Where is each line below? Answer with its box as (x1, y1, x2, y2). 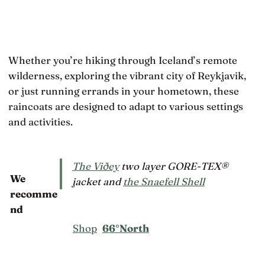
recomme (10, 188, 57, 201)
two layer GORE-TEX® (119, 160, 228, 173)
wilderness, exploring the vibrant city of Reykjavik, (8, 69, 246, 82)
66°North (102, 221, 149, 234)
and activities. (8, 115, 73, 128)
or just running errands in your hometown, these (8, 85, 239, 98)
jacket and (72, 175, 123, 188)
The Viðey (72, 160, 119, 173)
